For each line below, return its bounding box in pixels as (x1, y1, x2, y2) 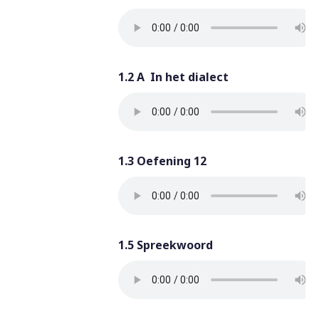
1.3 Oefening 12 (117, 153, 206, 169)
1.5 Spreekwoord (117, 237, 213, 253)
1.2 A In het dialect (117, 69, 229, 85)
